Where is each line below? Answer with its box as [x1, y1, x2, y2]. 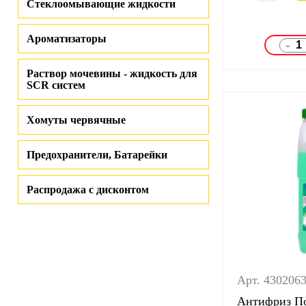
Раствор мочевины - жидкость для [27, 68, 197, 79]
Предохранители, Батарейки [27, 149, 167, 161]
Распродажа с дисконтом [27, 184, 149, 195]
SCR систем [27, 79, 85, 91]
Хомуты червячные [27, 114, 126, 126]
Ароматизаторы [27, 33, 107, 44]
